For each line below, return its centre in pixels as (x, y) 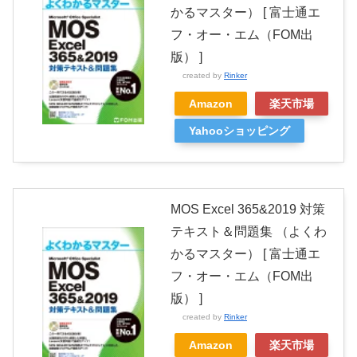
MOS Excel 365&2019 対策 (248, 210)
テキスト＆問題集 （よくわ (249, 232)
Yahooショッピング (239, 131)
